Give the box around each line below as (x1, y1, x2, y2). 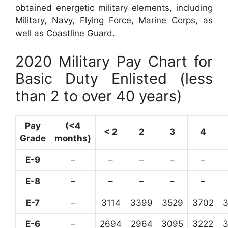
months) (54, 133, 91, 144)
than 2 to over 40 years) (15, 87, 182, 105)
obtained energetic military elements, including (15, 3, 213, 13)
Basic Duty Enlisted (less (15, 69, 213, 88)
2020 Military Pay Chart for (15, 52, 213, 70)
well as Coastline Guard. (15, 28, 115, 39)
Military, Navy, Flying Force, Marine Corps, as (15, 15, 213, 26)
